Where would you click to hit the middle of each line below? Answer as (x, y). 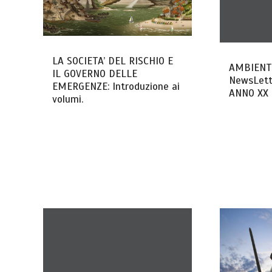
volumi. (68, 100)
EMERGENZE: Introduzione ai (116, 87)
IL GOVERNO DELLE (95, 74)
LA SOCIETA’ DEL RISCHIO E (113, 61)
